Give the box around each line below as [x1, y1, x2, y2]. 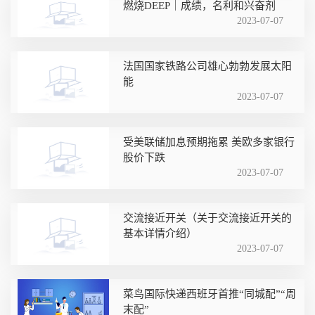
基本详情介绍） [123, 227, 197, 239]
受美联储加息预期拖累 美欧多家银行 [123, 136, 295, 148]
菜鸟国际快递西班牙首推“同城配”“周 [123, 288, 296, 300]
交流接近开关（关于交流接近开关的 [123, 212, 292, 224]
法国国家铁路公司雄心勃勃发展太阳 [123, 60, 292, 72]
